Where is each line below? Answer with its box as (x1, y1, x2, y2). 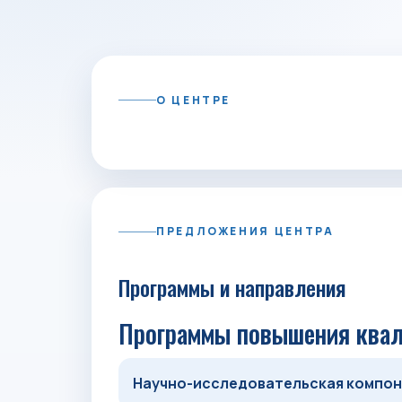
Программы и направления (118, 271, 346, 303)
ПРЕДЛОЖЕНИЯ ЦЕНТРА (156, 223, 335, 239)
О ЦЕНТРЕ (156, 92, 232, 108)
